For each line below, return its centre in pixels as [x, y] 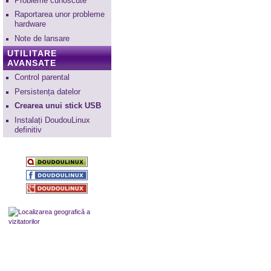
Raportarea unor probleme [59, 15]
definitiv [28, 130]
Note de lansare [42, 38]
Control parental [42, 77]
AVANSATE [31, 63]
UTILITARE [32, 53]
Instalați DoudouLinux [52, 120]
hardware [30, 24]
